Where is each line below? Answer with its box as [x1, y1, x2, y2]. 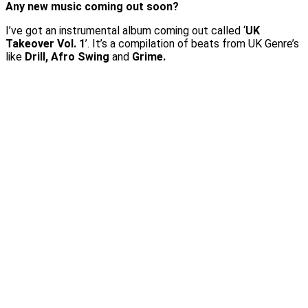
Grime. [132, 49, 166, 63]
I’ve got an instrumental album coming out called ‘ [5, 23, 245, 37]
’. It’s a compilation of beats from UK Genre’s [85, 36, 299, 50]
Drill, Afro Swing [25, 49, 109, 63]
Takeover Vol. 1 [5, 36, 85, 50]
